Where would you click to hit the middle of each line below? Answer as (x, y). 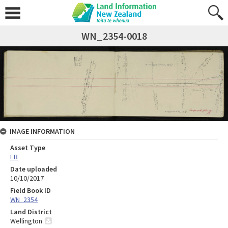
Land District (31, 212)
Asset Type (28, 148)
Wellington (26, 221)
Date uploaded (34, 169)
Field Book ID (31, 191)
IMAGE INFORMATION (42, 132)
